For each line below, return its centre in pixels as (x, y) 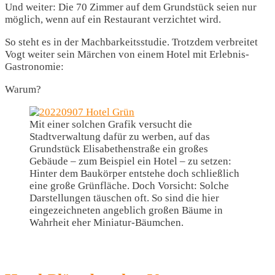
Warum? (23, 90)
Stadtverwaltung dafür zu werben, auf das (120, 137)
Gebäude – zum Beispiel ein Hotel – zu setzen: (130, 161)
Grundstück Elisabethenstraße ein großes (119, 149)
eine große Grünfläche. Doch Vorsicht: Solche (129, 186)
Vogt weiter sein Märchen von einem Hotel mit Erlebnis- (127, 55)
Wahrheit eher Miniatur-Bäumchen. (107, 223)
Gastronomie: (34, 67)
